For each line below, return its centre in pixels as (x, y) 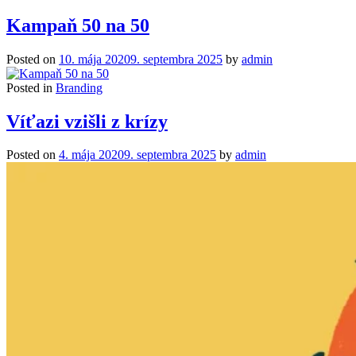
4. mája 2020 (91, 155)
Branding (79, 87)
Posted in (31, 87)
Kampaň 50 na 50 (78, 25)
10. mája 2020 (95, 59)
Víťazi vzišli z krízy (87, 121)
